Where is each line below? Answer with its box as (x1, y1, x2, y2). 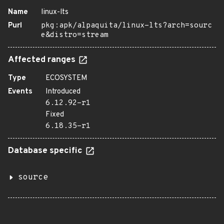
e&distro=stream (41, 30, 108, 40)
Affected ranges (8, 54, 77, 65)
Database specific (8, 145, 84, 156)
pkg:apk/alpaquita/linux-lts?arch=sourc (41, 21, 212, 30)
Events (8, 87, 32, 96)
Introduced (45, 87, 80, 96)
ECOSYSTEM (45, 73, 87, 83)
